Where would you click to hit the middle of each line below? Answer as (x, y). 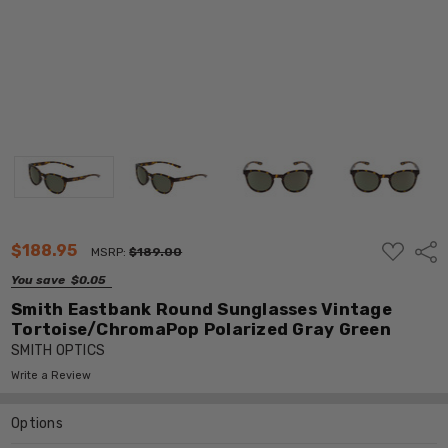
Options (37, 423)
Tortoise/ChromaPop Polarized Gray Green (201, 328)
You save (38, 279)
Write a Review (51, 375)
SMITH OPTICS (58, 350)
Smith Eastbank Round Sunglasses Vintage (201, 308)
